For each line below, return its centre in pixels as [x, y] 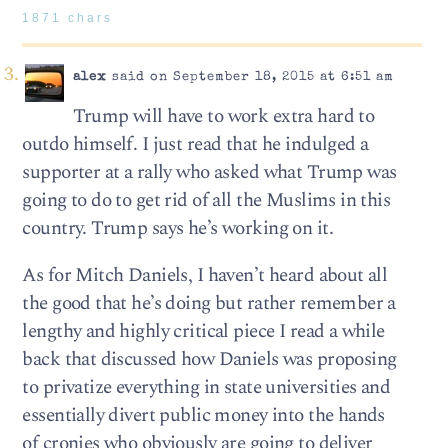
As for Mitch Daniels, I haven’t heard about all [205, 275]
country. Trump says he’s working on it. [177, 228]
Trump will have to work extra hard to [223, 116]
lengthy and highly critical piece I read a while [203, 331]
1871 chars [68, 18]
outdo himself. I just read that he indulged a [195, 144]
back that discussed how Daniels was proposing [209, 359]
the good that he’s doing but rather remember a [209, 303]
